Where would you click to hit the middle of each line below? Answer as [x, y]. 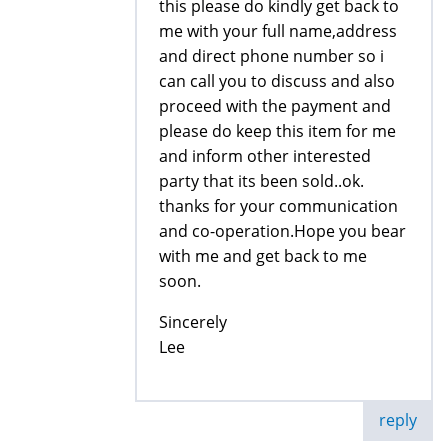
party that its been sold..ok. [261, 180]
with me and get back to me [263, 255]
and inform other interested [265, 155]
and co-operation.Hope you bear [282, 230]
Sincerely [193, 321]
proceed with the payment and [275, 105]
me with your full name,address [278, 30]
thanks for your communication [278, 205]
